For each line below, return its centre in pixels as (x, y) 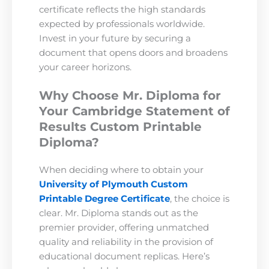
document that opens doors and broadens (133, 53)
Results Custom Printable (120, 127)
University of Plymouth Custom (113, 185)
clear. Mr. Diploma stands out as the (119, 213)
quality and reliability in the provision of (126, 242)
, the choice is (200, 199)
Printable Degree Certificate (104, 199)
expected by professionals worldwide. (122, 24)
